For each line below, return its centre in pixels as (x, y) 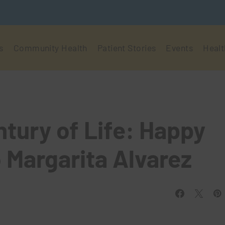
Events (180, 48)
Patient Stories (127, 48)
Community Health (50, 48)
